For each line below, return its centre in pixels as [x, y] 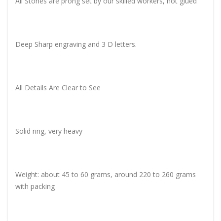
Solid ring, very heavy [49, 131]
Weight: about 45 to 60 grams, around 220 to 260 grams [106, 174]
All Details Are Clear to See [58, 87]
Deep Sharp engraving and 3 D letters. [76, 44]
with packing [35, 186]
